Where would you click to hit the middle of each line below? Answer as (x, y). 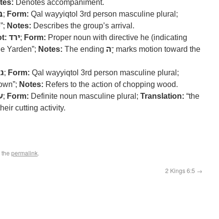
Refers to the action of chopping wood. (111, 84)
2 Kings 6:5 (181, 170)
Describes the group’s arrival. (83, 25)
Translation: (162, 96)
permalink (24, 153)
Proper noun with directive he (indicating (117, 37)
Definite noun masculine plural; (85, 96)
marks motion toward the (157, 49)
